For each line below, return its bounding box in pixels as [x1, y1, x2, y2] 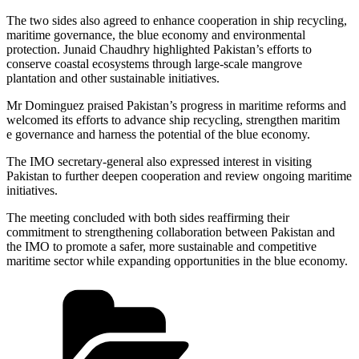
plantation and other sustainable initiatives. [6, 71, 220, 85]
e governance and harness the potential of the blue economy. [6, 127, 310, 141]
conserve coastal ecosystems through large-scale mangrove [6, 56, 302, 71]
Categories [246, 280, 300, 294]
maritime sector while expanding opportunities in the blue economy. [6, 253, 348, 268]
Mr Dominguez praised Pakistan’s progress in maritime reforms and [6, 98, 346, 112]
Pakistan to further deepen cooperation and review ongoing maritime [6, 168, 352, 183]
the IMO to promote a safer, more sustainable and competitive [6, 239, 317, 253]
